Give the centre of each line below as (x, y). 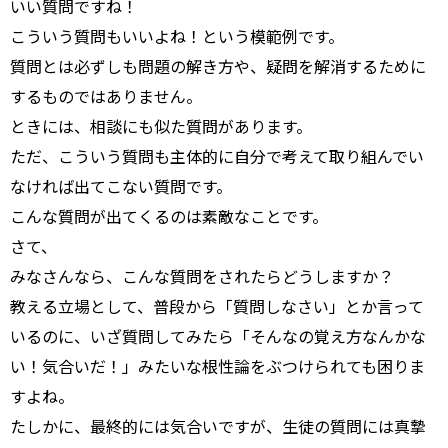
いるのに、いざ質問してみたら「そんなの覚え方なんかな (218, 336)
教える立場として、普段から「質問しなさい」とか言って (217, 306)
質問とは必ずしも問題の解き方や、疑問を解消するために (218, 66)
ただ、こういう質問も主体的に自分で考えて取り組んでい (217, 156)
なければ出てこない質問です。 (121, 186)
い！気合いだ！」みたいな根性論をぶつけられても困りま (217, 366)
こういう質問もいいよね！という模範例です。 (177, 36)
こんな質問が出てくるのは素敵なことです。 (169, 216)
